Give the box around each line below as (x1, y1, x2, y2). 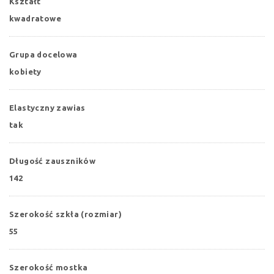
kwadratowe (9, 13, 61, 23)
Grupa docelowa (9, 50, 78, 59)
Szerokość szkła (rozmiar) (9, 209, 122, 218)
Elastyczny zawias (9, 103, 86, 112)
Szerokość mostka (9, 262, 88, 272)
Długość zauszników (9, 156, 96, 165)
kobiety (9, 67, 42, 76)
